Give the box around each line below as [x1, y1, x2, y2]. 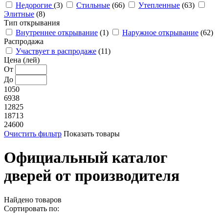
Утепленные [138, 1, 180, 9]
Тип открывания [4, 19, 60, 27]
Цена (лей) [4, 56, 40, 64]
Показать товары [64, 130, 120, 138]
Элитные [4, 10, 34, 18]
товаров [35, 195, 62, 204]
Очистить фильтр [4, 130, 62, 138]
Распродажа [4, 37, 44, 45]
